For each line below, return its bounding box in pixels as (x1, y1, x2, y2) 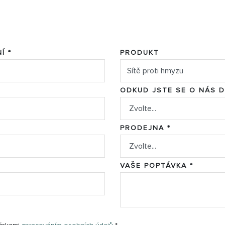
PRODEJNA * (120, 123, 171, 132)
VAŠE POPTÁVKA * (120, 161, 193, 170)
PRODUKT (120, 48, 159, 57)
